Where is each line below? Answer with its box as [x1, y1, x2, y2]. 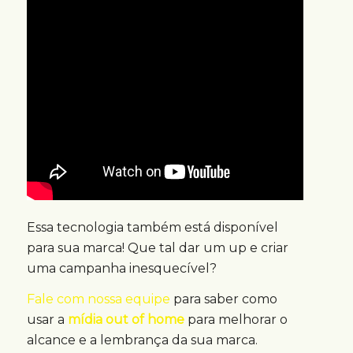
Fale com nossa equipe [26, 292, 170, 307]
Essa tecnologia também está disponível [26, 219, 278, 235]
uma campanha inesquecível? [26, 260, 217, 276]
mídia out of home [67, 312, 188, 328]
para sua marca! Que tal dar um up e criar [26, 240, 288, 255]
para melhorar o [187, 312, 288, 328]
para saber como [169, 292, 277, 307]
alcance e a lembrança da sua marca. [26, 333, 258, 348]
